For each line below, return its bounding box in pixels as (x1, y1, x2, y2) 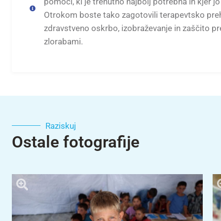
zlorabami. (44, 36, 83, 46)
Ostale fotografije (12, 132, 140, 151)
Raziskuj (45, 120, 76, 131)
